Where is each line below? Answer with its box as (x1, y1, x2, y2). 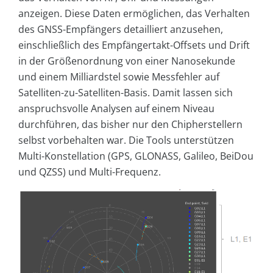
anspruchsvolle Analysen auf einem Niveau (18, 101, 214, 115)
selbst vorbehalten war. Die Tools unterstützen (18, 133, 234, 147)
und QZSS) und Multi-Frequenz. (18, 165, 161, 179)
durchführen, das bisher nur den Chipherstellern (18, 117, 243, 131)
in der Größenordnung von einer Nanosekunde (18, 54, 235, 68)
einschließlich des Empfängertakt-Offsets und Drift (18, 38, 250, 52)
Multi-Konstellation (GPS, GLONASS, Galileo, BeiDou (18, 149, 253, 163)
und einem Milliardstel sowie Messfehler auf (18, 69, 219, 83)
